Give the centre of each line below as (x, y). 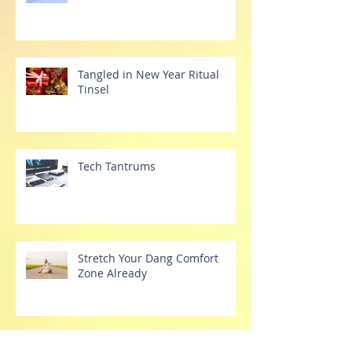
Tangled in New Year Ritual (148, 109)
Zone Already (112, 308)
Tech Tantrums (117, 201)
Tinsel (93, 124)
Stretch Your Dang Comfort (148, 293)
